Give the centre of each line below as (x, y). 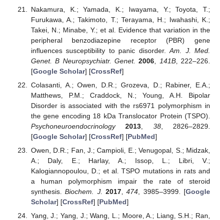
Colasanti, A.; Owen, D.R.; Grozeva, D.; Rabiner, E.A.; (120, 85)
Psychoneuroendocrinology (73, 126)
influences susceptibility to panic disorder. (100, 50)
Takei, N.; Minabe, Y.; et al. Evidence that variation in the (120, 30)
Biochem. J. (84, 191)
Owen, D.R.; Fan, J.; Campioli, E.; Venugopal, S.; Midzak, (120, 150)
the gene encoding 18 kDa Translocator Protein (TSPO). (120, 116)
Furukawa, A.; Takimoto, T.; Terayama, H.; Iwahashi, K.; (120, 19)
